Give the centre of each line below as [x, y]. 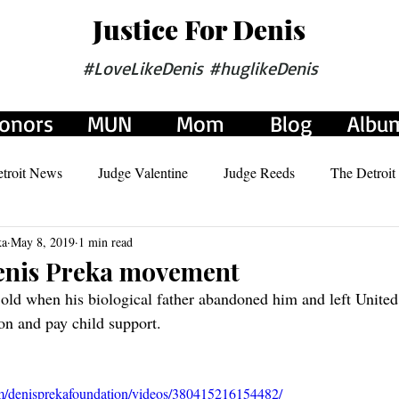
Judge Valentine [143, 172]
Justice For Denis [199, 29]
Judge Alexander [212, 244]
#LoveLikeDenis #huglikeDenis [199, 68]
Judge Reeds [259, 172]
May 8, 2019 [43, 241]
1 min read [106, 241]
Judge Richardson [79, 244]
